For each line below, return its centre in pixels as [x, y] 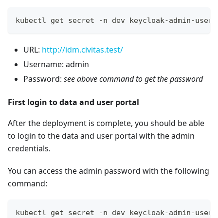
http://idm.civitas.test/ [82, 50]
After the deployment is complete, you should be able [106, 123]
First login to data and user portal [73, 102]
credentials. [29, 149]
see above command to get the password [133, 79]
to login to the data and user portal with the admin [101, 136]
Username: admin [56, 64]
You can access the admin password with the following [109, 171]
